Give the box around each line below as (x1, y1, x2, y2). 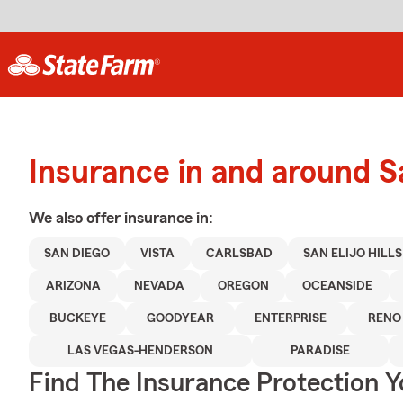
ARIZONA (45, 280, 101, 292)
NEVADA (133, 280, 184, 292)
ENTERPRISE (255, 312, 327, 325)
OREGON (217, 280, 269, 292)
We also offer (29, 210, 124, 226)
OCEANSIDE (301, 280, 372, 292)
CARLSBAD (205, 247, 273, 260)
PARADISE (290, 345, 350, 357)
